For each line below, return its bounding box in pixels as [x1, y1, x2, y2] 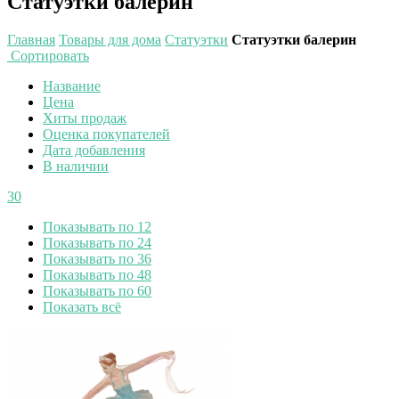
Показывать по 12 [43, 218, 151, 234]
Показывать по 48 [43, 266, 151, 282]
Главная [7, 31, 55, 47]
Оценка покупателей [43, 126, 170, 142]
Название [43, 77, 101, 94]
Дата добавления [43, 142, 145, 158]
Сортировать [7, 47, 89, 63]
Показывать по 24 [43, 234, 151, 250]
